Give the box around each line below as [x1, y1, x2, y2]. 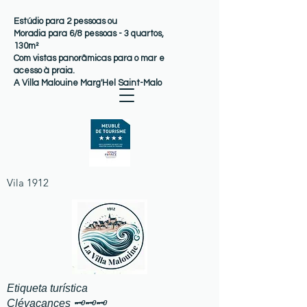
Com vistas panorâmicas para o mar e [14, 53, 164, 63]
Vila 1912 [7, 176, 49, 189]
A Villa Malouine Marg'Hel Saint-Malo [14, 78, 162, 88]
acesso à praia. [14, 66, 75, 75]
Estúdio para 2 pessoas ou [14, 16, 117, 26]
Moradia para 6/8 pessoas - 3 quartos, [14, 29, 164, 38]
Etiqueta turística [7, 282, 88, 294]
